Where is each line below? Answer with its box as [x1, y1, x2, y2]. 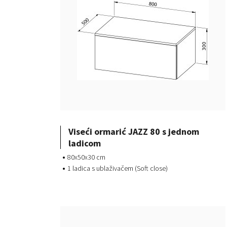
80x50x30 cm [67, 153, 105, 162]
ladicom [68, 137, 101, 149]
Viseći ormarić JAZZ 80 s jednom [68, 126, 199, 138]
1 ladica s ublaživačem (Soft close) [67, 164, 168, 173]
